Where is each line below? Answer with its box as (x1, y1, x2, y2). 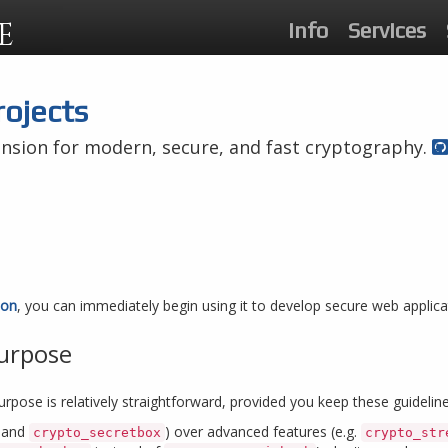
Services (348, 17, 426, 43)
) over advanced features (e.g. (165, 422, 361, 441)
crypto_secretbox (33, 425, 161, 440)
